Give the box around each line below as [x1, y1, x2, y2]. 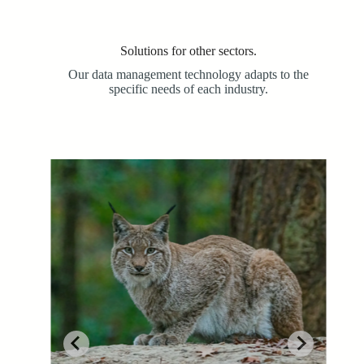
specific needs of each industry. [109, 81, 268, 96]
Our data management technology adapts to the [68, 67, 309, 81]
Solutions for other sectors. [120, 43, 257, 58]
